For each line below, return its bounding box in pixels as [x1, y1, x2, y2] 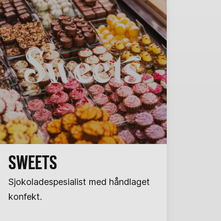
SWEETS [8, 150, 57, 175]
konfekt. [8, 191, 42, 202]
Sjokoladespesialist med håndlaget [8, 177, 150, 187]
